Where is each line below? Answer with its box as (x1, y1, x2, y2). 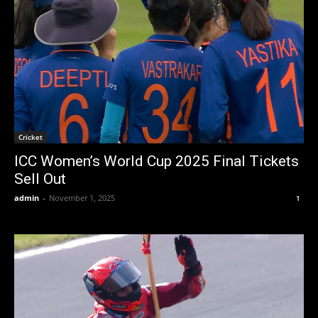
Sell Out (14, 170, 66, 188)
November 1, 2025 (49, 192, 115, 204)
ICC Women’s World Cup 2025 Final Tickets (14, 153, 299, 170)
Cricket (18, 132, 43, 143)
